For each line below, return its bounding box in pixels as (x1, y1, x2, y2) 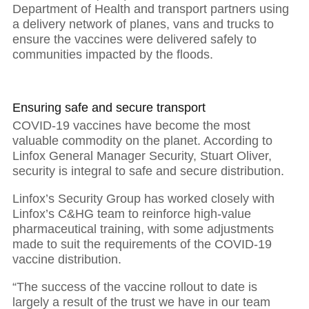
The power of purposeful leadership (43, 56, 217, 68)
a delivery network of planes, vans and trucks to (12, 17, 274, 31)
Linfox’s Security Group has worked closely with (12, 192, 275, 206)
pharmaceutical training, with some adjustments (12, 222, 274, 237)
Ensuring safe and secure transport (12, 100, 206, 114)
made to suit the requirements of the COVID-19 (12, 237, 272, 252)
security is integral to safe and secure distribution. (12, 164, 284, 179)
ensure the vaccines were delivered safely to (12, 32, 257, 46)
